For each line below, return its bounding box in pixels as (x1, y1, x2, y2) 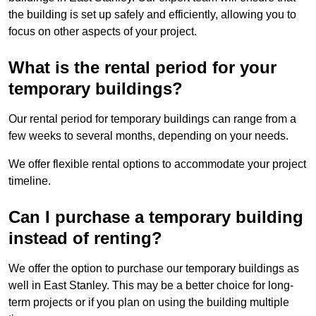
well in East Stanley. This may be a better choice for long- (8, 279, 293, 292)
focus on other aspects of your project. (8, 25, 197, 38)
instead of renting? (8, 229, 162, 248)
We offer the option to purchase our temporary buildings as (8, 262, 299, 275)
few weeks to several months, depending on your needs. (8, 130, 288, 142)
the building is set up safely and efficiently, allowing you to (8, 8, 296, 21)
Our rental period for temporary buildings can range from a (8, 113, 296, 126)
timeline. (8, 175, 51, 188)
